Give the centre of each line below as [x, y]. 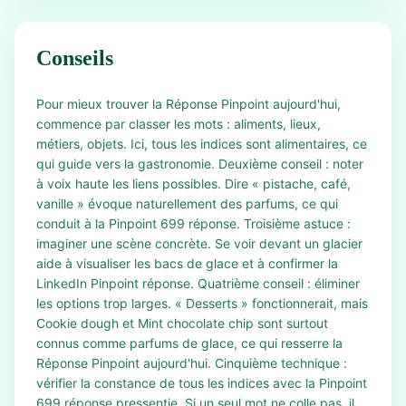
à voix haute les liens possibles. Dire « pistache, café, [193, 184]
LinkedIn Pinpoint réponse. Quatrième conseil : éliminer [198, 283]
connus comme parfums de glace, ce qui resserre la [189, 343]
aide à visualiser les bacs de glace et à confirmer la [187, 263]
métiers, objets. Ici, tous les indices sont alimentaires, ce [202, 144]
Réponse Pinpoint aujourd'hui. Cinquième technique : [192, 363]
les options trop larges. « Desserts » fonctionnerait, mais [202, 303]
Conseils [75, 58]
